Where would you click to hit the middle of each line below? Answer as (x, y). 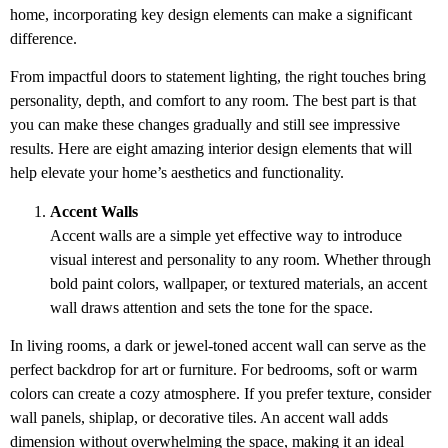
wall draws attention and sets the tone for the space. (211, 307)
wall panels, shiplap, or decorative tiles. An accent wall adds (199, 417)
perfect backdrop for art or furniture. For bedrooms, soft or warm (213, 369)
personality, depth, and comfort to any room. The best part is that (213, 101)
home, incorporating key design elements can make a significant (211, 14)
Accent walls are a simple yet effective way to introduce (226, 235)
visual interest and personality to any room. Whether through (240, 259)
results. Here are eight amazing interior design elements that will (211, 149)
